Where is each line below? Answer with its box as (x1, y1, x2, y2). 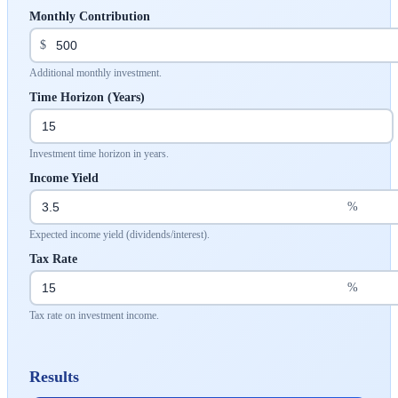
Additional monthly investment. (29, 66, 162, 79)
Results (29, 367, 79, 386)
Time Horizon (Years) (29, 90, 145, 104)
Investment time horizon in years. (29, 147, 169, 160)
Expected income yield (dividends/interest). (29, 227, 210, 241)
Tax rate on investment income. (29, 308, 159, 322)
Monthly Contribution (29, 9, 150, 23)
